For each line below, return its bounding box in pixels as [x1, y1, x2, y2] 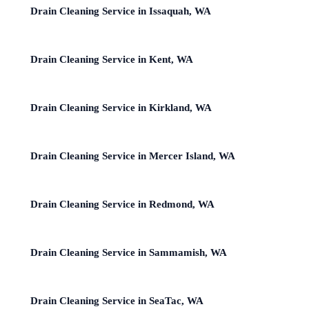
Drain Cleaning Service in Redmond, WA [30, 198, 215, 210]
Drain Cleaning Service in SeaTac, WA [30, 295, 203, 306]
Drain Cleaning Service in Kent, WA [30, 53, 193, 65]
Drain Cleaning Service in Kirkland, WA [30, 101, 212, 113]
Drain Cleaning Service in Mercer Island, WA [30, 150, 235, 161]
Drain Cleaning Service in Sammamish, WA [30, 246, 227, 258]
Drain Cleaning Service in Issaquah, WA [30, 5, 211, 17]
